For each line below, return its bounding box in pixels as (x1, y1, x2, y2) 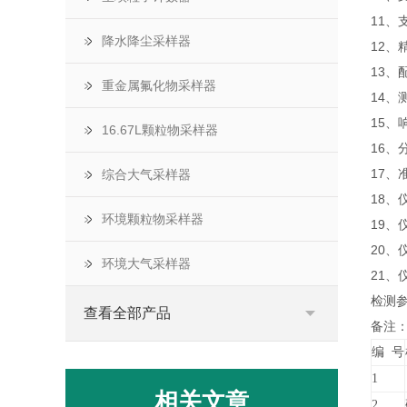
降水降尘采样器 (102, 34, 191, 48)
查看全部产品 (84, 305, 171, 321)
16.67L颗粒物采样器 (102, 123, 218, 137)
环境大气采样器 (102, 256, 191, 271)
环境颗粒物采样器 (102, 212, 203, 226)
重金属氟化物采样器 (102, 78, 216, 93)
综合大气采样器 (102, 167, 191, 182)
